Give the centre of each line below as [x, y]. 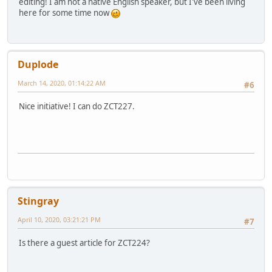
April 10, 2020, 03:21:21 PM [59, 220]
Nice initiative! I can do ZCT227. [77, 106]
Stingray [38, 201]
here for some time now [65, 13]
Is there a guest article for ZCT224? [84, 243]
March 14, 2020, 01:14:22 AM [62, 83]
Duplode [38, 65]
